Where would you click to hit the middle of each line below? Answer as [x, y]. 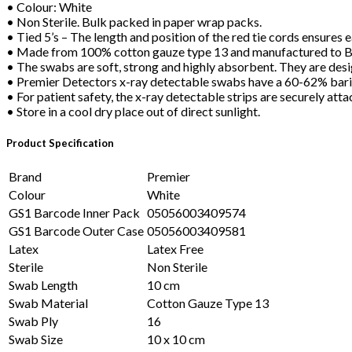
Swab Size [36, 339]
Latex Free [175, 248]
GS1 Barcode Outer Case [76, 230]
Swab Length [43, 284]
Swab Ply [33, 321]
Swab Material [48, 302]
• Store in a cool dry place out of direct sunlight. [133, 112]
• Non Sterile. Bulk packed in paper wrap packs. [134, 22]
